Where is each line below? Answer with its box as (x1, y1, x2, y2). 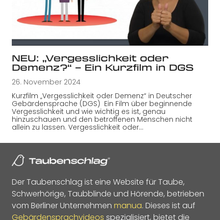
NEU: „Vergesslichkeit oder (12, 51, 168, 64)
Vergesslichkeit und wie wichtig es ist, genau (12, 106, 165, 116)
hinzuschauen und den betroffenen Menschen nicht (12, 114, 192, 124)
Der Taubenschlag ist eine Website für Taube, (12, 176, 185, 188)
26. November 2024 (12, 77, 81, 87)
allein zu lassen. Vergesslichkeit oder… (12, 122, 143, 132)
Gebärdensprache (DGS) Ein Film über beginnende (12, 98, 192, 109)
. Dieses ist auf (142, 199, 195, 211)
